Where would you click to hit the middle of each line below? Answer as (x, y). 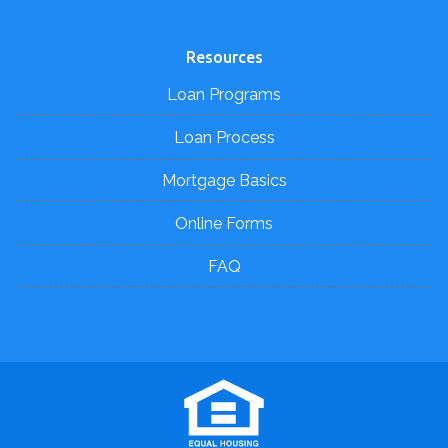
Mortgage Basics (224, 180)
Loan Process (224, 137)
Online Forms (224, 223)
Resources (224, 57)
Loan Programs (224, 94)
